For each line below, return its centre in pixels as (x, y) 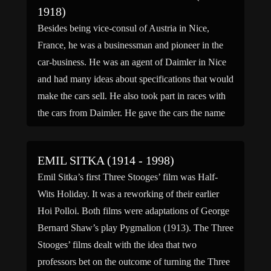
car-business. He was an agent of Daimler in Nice (132, 62)
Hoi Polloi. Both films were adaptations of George (133, 211)
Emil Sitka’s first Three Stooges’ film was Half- (128, 177)
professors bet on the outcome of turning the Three (134, 262)
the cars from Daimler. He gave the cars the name (131, 113)
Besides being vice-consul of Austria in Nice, (123, 28)
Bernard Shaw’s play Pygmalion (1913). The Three (135, 228)
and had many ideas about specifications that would (135, 79)
